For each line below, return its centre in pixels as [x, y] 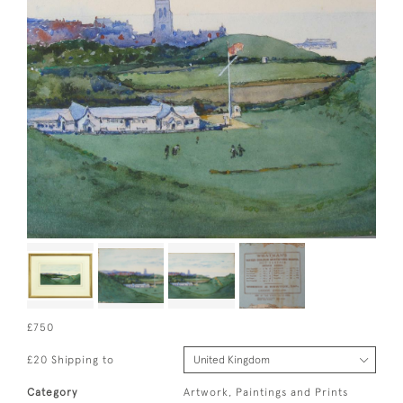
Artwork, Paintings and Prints [266, 393]
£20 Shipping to [71, 360]
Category [52, 393]
